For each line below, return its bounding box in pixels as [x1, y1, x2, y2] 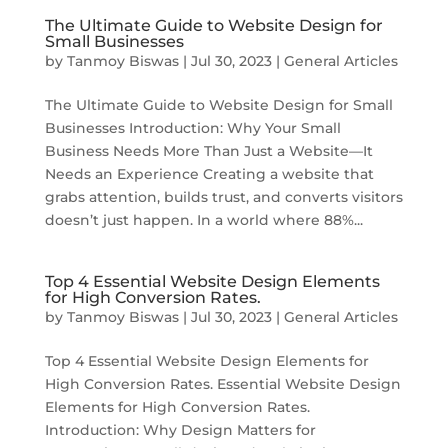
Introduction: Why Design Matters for [44, 421, 316, 439]
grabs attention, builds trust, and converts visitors [44, 188, 403, 206]
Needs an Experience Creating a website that [44, 165, 374, 183]
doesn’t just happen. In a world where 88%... [44, 211, 363, 229]
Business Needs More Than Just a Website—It [44, 142, 373, 160]
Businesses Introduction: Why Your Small [44, 119, 341, 137]
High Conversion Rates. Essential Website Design [44, 375, 401, 393]
